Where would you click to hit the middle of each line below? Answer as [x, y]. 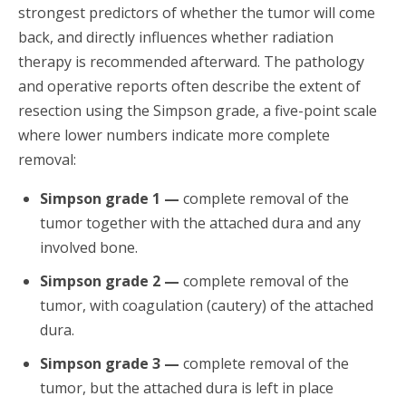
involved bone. [89, 248]
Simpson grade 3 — [110, 364]
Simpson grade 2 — [110, 281]
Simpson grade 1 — [110, 199]
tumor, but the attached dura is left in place [187, 388]
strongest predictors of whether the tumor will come [197, 13]
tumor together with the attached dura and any [200, 223]
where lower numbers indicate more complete [174, 135]
